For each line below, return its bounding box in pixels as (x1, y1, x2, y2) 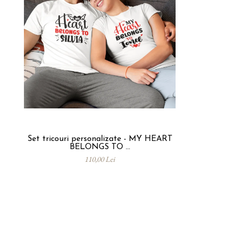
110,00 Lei (84, 154, 115, 164)
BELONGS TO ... (69, 143, 130, 152)
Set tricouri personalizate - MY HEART (27, 135, 173, 144)
